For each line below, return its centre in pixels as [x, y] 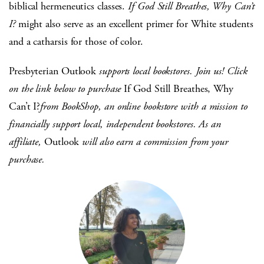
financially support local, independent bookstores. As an [115, 124]
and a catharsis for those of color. [76, 42]
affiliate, [27, 142]
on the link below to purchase [65, 89]
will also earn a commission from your [154, 142]
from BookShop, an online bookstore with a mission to [144, 107]
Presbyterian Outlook [53, 71]
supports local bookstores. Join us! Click [172, 71]
